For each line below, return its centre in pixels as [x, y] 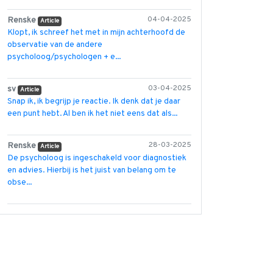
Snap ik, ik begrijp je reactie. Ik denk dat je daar [94, 101]
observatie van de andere [55, 45]
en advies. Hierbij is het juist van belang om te [92, 170]
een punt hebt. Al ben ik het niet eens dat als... [92, 114]
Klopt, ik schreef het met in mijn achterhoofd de [96, 33]
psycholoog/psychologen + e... [64, 57]
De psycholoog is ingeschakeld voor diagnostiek [97, 158]
